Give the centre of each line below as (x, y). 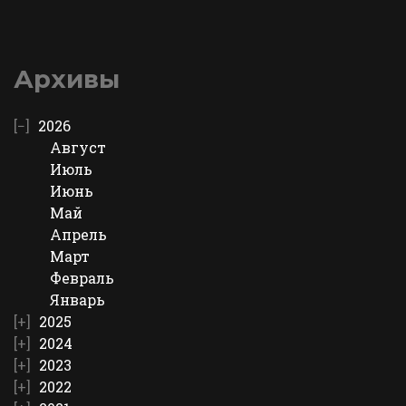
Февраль (82, 278)
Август (78, 148)
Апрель (78, 235)
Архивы (67, 79)
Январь (77, 300)
